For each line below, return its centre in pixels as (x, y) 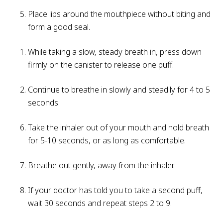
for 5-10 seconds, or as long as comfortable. (108, 140)
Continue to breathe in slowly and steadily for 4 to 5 (119, 89)
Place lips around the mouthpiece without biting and (119, 14)
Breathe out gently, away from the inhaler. (102, 165)
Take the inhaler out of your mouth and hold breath (118, 127)
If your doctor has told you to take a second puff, (115, 190)
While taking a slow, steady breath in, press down (115, 52)
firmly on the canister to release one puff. (102, 64)
